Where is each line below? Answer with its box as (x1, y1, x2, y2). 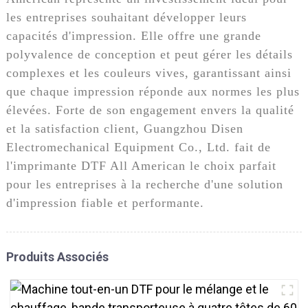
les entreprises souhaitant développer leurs (5, 10, 247, 24)
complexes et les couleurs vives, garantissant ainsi (5, 65, 291, 80)
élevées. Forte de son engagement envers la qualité (5, 102, 294, 117)
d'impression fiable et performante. (5, 195, 204, 210)
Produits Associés (5, 249, 109, 264)
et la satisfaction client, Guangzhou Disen (5, 121, 243, 135)
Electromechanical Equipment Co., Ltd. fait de (5, 140, 271, 154)
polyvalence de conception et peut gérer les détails (5, 47, 293, 61)
